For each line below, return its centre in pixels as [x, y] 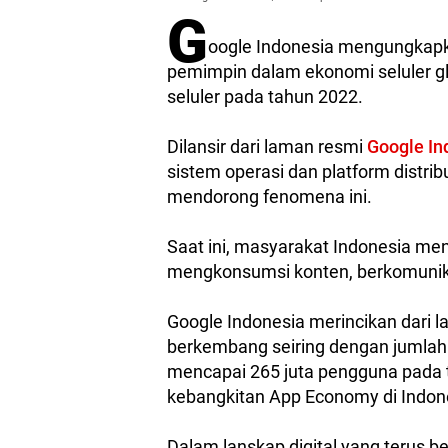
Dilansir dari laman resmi [267, 147]
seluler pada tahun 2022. [267, 97]
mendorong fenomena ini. [271, 197]
